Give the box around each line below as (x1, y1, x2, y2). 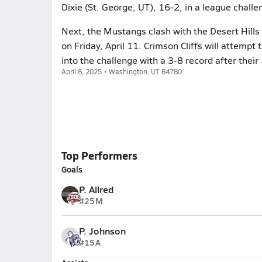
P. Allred (78, 182, 114, 196)
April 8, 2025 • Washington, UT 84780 (61, 67, 182, 76)
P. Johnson (78, 224, 126, 237)
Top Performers (61, 148, 137, 163)
